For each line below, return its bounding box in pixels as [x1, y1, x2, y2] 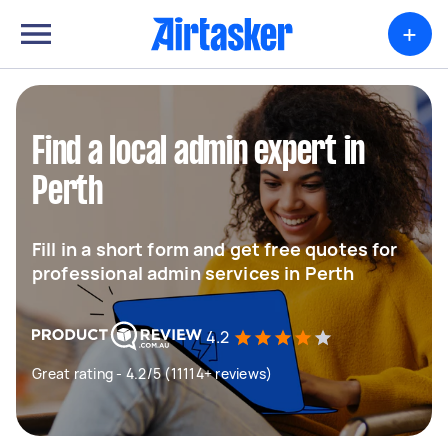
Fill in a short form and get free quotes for [32, 237, 398, 261]
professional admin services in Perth [32, 261, 355, 285]
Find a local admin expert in [32, 135, 365, 171]
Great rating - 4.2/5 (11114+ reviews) [32, 364, 273, 383]
